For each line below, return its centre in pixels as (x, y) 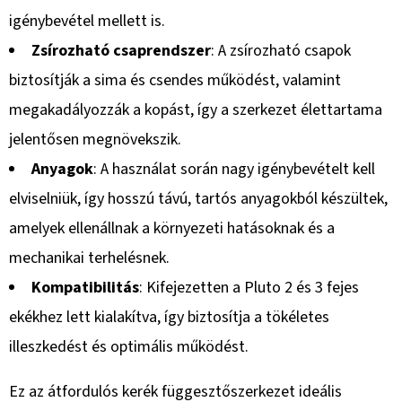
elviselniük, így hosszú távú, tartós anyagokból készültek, (198, 198)
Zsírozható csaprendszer (121, 50)
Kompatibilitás (85, 287)
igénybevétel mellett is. (87, 21)
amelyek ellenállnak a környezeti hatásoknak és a (172, 228)
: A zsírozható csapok (281, 50)
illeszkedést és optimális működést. (129, 346)
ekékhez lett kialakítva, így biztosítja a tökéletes (169, 317)
